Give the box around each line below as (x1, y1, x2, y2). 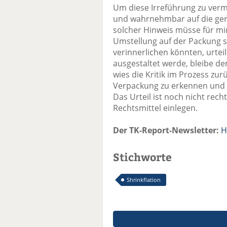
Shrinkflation (127, 176, 161, 184)
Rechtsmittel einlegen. (113, 102, 198, 114)
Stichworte (113, 149, 172, 165)
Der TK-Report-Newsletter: (113, 125, 219, 136)
